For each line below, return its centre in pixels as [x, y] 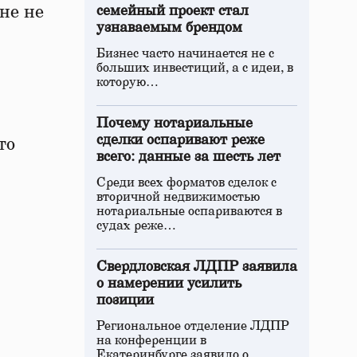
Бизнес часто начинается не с [185, 53]
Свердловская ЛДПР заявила [197, 267]
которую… [127, 82]
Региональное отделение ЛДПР [193, 326]
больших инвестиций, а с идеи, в [195, 68]
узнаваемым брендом [169, 28]
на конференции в [151, 340]
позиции [125, 300]
